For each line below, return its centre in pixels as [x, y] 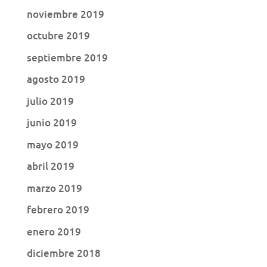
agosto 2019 [56, 79]
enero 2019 [54, 231]
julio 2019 [50, 101]
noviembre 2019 [65, 14]
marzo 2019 [54, 188]
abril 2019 [50, 166]
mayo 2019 [52, 144]
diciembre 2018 [63, 253]
